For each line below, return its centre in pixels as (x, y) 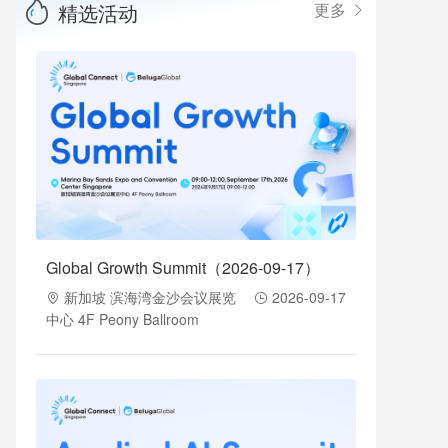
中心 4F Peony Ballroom (122, 318)
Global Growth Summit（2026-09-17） (183, 267)
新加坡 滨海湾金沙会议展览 (148, 296)
